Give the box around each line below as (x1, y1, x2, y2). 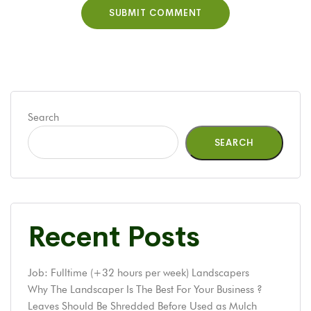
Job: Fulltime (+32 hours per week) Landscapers (28, 266, 249, 279)
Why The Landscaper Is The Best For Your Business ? (28, 283, 262, 296)
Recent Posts (28, 219, 200, 255)
